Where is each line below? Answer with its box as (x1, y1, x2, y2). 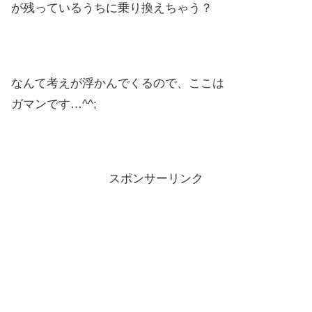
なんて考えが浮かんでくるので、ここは (11, 76, 224, 90)
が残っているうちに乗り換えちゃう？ (11, 1, 212, 15)
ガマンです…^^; (11, 97, 97, 111)
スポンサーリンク (109, 172, 203, 186)
